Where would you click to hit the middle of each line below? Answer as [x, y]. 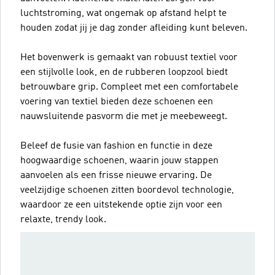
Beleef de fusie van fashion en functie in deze [116, 146]
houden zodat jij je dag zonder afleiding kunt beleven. [134, 28]
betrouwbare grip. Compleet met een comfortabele [129, 87]
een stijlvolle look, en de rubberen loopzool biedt [124, 72]
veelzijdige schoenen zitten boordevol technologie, [127, 190]
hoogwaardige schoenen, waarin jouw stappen [119, 161]
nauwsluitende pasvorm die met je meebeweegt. [124, 116]
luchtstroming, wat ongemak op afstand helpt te [123, 13]
